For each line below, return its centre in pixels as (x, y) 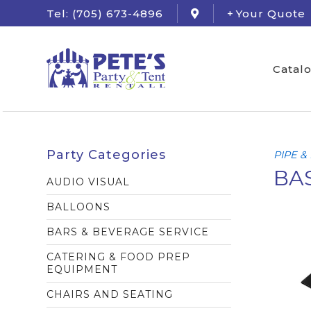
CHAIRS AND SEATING (110, 294)
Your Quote (271, 13)
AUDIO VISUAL (89, 182)
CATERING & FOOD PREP (119, 257)
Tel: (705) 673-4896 (105, 13)
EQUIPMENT (82, 269)
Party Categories (107, 155)
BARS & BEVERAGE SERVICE (128, 232)
